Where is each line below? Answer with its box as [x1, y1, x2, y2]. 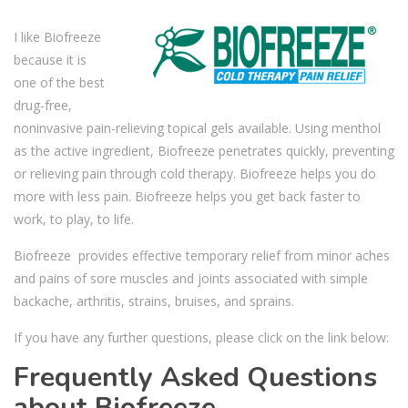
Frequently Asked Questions [14, 358, 377, 396]
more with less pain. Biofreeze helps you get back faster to [14, 187, 361, 205]
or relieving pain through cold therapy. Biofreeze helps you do [14, 164, 376, 182]
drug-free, [14, 96, 72, 114]
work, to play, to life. [14, 209, 134, 228]
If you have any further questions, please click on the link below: [14, 328, 389, 346]
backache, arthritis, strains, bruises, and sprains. [14, 291, 294, 310]
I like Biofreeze [14, 27, 101, 46]
